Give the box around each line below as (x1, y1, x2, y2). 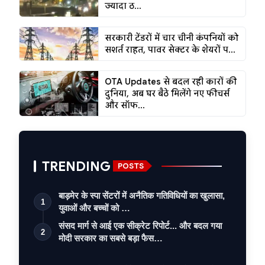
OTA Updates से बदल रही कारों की (104, 76, 237, 87)
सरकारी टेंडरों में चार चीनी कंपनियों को (104, 32, 238, 43)
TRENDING (42, 157, 111, 174)
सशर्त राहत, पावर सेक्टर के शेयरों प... (104, 44, 235, 55)
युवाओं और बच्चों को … (59, 202, 130, 213)
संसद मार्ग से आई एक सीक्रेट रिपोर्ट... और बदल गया (59, 220, 222, 231)
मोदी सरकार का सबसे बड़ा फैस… (59, 232, 163, 243)
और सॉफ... (104, 99, 145, 111)
